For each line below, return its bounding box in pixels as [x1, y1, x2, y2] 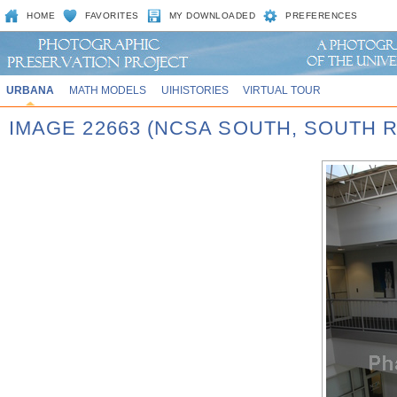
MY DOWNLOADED [168, 11, 256, 20]
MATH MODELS [68, 84, 146, 96]
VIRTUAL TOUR [243, 84, 322, 96]
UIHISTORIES [160, 84, 229, 96]
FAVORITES [85, 11, 139, 20]
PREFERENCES [285, 11, 358, 20]
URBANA [5, 84, 54, 96]
